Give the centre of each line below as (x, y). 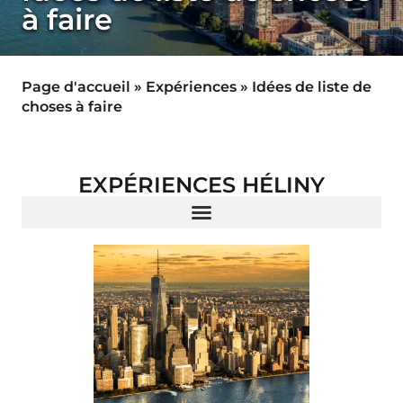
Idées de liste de (312, 87)
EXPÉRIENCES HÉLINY (201, 185)
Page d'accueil (76, 87)
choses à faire (72, 107)
